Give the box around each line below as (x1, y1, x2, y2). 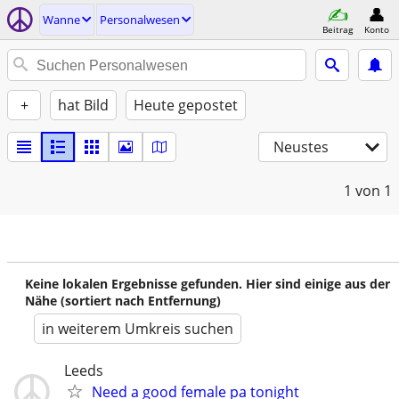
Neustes (273, 137, 329, 157)
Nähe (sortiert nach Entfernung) (25, 292, 221, 309)
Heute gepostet (134, 95, 238, 115)
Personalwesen (100, 12, 180, 28)
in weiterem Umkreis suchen (42, 319, 233, 338)
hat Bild (58, 95, 109, 115)
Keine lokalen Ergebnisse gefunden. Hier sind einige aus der (25, 275, 390, 292)
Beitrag (322, 22, 353, 36)
